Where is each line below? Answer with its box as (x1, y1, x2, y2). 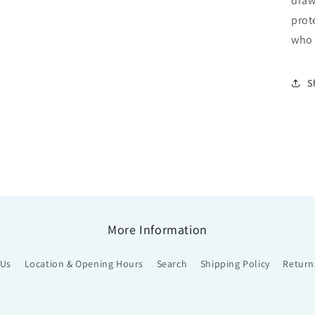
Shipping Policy (200, 257, 270, 270)
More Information (108, 221, 207, 238)
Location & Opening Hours (24, 257, 143, 270)
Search (156, 257, 188, 270)
